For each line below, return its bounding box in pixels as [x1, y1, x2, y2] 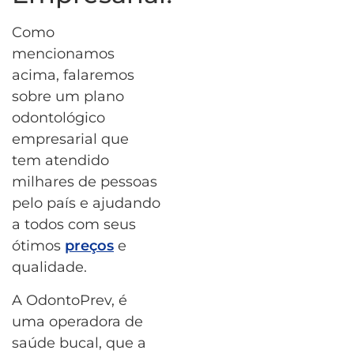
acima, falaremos [12, 66, 134, 85]
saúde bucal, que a [12, 333, 146, 352]
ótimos [12, 237, 65, 255]
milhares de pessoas [12, 173, 157, 191]
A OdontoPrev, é [12, 291, 127, 309]
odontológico [12, 109, 105, 127]
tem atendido [12, 152, 109, 170]
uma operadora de [12, 312, 143, 330]
